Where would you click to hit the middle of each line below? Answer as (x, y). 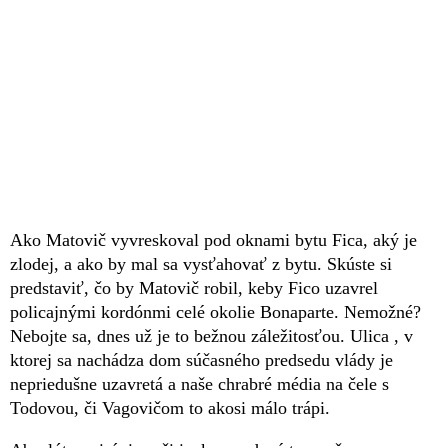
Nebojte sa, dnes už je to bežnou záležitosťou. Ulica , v (211, 335)
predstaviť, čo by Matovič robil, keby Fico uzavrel (194, 287)
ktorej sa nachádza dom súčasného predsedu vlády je (201, 359)
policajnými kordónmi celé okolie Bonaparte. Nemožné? (215, 311)
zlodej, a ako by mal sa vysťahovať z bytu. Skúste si (201, 263)
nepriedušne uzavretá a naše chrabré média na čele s (199, 383)
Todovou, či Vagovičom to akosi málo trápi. (170, 407)
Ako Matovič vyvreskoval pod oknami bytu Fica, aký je (213, 239)
